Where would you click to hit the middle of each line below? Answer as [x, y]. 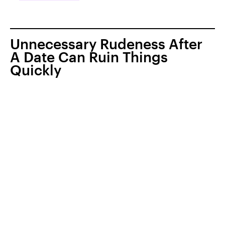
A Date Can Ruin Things [89, 57]
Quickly [36, 70]
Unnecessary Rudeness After [106, 44]
